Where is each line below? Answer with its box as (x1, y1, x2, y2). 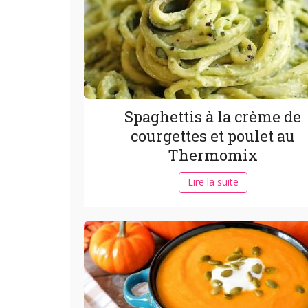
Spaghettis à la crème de (124, 107, 301, 127)
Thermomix (168, 145, 258, 166)
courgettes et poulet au (131, 126, 295, 146)
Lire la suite (187, 175, 239, 189)
